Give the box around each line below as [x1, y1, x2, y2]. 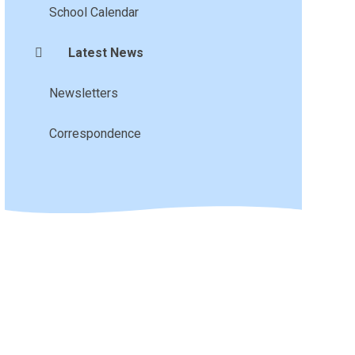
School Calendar [48, 4, 139, 20]
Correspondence [48, 125, 141, 141]
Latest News [67, 44, 143, 60]
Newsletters [48, 85, 118, 101]
